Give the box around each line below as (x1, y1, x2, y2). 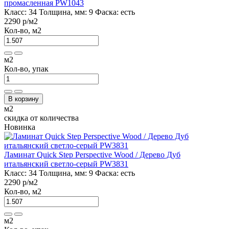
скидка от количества (4, 113, 79, 122)
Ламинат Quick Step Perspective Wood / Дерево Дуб (4, 150, 180, 159)
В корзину (8, 95, 39, 103)
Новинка (4, 122, 35, 131)
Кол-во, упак (4, 64, 49, 73)
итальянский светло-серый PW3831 (4, 159, 128, 168)
